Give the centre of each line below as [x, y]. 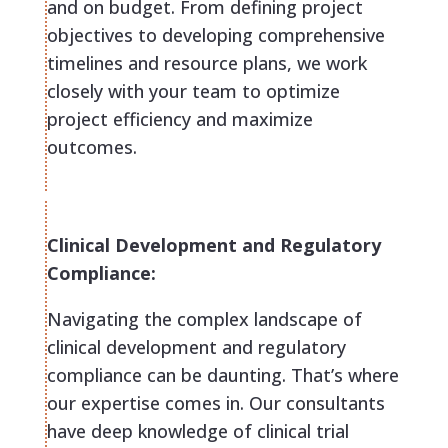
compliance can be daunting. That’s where [222, 375]
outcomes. [91, 147]
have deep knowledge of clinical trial [197, 431]
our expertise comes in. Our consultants [215, 403]
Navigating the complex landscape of [204, 319]
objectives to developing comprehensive [215, 35]
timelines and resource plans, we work [206, 63]
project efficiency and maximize [179, 119]
